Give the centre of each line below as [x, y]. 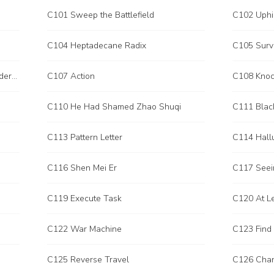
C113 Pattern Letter [85, 137]
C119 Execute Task [84, 198]
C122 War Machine [84, 229]
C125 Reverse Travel [88, 260]
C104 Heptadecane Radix [97, 46]
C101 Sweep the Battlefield [101, 15]
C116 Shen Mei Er [82, 168]
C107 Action [71, 76]
